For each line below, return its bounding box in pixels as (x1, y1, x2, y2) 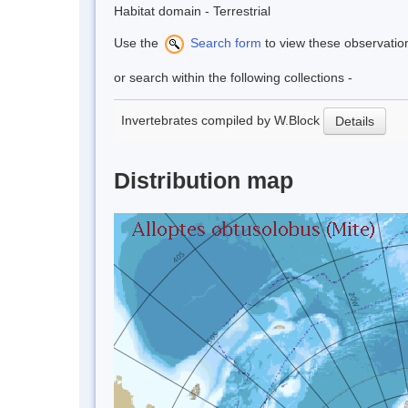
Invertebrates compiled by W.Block (121, 112, 323, 127)
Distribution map (114, 168, 293, 194)
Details (335, 114, 374, 129)
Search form (187, 36, 261, 51)
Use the (114, 36, 162, 51)
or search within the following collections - (114, 70, 352, 86)
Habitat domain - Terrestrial (114, 4, 270, 19)
